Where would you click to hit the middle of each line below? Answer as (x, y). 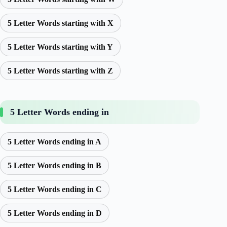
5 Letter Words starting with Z (60, 70)
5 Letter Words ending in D (55, 213)
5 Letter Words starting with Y (60, 47)
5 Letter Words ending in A (54, 141)
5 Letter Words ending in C (55, 189)
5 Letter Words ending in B (54, 165)
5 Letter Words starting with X (61, 23)
